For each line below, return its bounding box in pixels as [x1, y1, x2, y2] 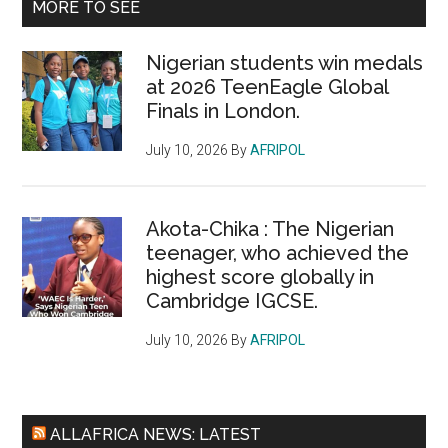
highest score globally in [146, 265, 375, 290]
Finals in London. [146, 99, 301, 124]
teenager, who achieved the [146, 241, 410, 266]
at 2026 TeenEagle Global [146, 75, 389, 100]
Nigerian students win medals [146, 51, 424, 76]
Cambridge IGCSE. [146, 289, 319, 314]
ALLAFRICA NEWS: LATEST [50, 425, 262, 445]
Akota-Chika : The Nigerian [146, 217, 395, 242]
